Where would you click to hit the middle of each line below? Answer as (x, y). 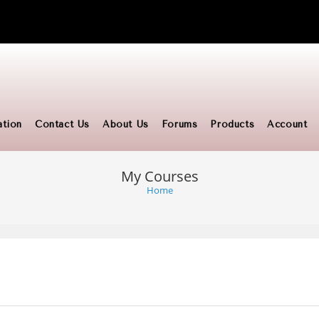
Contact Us (62, 124)
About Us (125, 124)
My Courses (159, 176)
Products (232, 124)
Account (287, 124)
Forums (179, 124)
